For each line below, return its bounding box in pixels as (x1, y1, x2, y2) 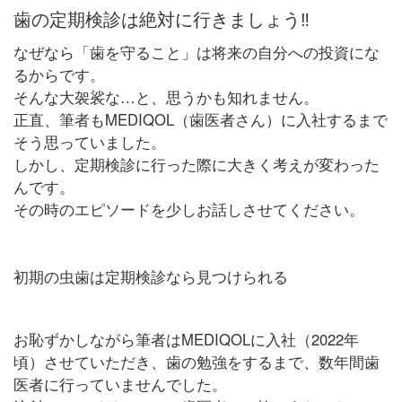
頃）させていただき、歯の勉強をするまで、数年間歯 (13, 351, 380, 373)
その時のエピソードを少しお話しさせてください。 (13, 198, 364, 221)
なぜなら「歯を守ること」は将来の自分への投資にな (13, 41, 380, 64)
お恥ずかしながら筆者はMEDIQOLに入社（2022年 (13, 328, 359, 351)
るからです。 (13, 64, 105, 86)
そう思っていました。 (13, 131, 166, 153)
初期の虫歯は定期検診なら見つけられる (13, 266, 288, 288)
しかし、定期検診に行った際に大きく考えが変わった (13, 153, 380, 176)
